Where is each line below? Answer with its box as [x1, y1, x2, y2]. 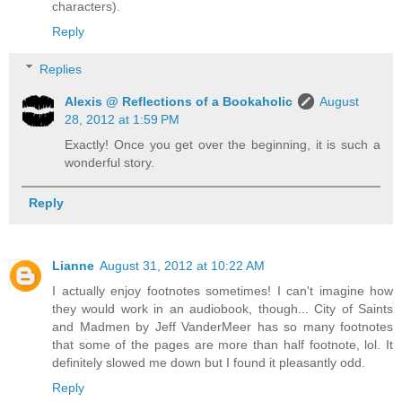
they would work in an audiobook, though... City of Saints [52, 301, 393, 316]
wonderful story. [65, 154, 155, 170]
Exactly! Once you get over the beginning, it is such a [65, 136, 380, 152]
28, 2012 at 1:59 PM [65, 111, 180, 127]
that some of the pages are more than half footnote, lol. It [52, 336, 393, 352]
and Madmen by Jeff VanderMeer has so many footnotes [52, 319, 393, 334]
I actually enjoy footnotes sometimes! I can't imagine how [52, 283, 393, 298]
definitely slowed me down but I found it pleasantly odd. [52, 354, 365, 370]
